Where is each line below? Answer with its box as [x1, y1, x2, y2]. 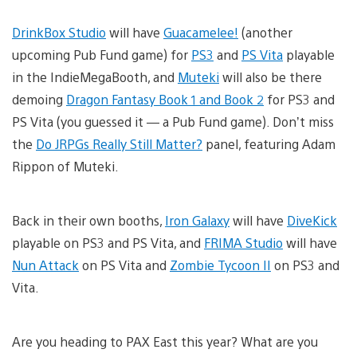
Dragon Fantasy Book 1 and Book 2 [66, 90, 264, 108]
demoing [12, 90, 66, 108]
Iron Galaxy [165, 211, 229, 229]
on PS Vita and [79, 256, 170, 273]
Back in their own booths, [12, 211, 165, 229]
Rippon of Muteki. [12, 157, 119, 175]
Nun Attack [12, 256, 79, 273]
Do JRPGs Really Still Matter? [36, 135, 202, 152]
